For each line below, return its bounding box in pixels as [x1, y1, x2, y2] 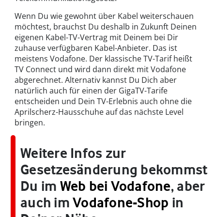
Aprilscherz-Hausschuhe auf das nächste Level [15, 107, 184, 118]
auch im [20, 194, 73, 211]
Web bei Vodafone [60, 178, 171, 195]
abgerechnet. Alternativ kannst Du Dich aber [15, 75, 177, 86]
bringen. [15, 117, 45, 128]
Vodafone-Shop [73, 194, 169, 211]
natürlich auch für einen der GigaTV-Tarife [15, 85, 168, 96]
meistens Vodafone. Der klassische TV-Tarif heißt [15, 53, 192, 64]
